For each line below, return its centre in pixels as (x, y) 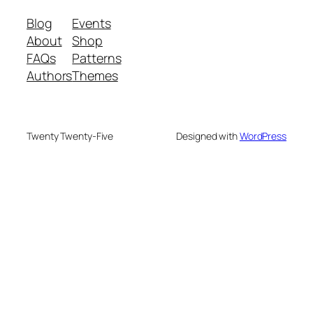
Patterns (97, 58)
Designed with (208, 136)
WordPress (263, 136)
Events (92, 23)
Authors (50, 75)
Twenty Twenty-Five (70, 136)
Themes (95, 75)
